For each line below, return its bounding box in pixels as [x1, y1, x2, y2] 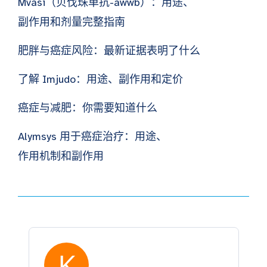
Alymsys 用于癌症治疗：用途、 [18, 130, 167, 144]
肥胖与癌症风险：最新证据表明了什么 [18, 44, 200, 58]
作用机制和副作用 [18, 150, 104, 163]
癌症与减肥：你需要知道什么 [18, 101, 157, 115]
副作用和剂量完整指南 [18, 15, 125, 29]
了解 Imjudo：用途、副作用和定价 [18, 73, 183, 86]
